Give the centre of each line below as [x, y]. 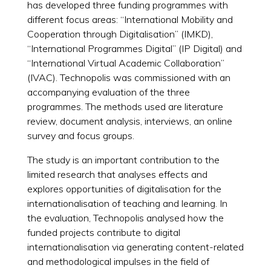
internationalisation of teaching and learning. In [127, 203]
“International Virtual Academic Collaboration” [126, 63]
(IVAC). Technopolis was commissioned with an [129, 77]
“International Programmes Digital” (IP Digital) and [134, 48]
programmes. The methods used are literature [125, 106]
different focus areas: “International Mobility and [130, 19]
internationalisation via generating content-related [135, 247]
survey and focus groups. [80, 135]
